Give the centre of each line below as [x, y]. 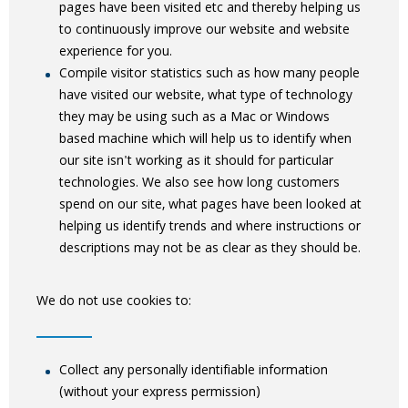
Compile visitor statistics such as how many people [209, 74]
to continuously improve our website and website [204, 31]
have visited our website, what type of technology [206, 96]
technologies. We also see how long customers [199, 184]
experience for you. [116, 52]
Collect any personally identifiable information [194, 371]
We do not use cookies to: [114, 302]
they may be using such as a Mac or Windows [194, 118]
